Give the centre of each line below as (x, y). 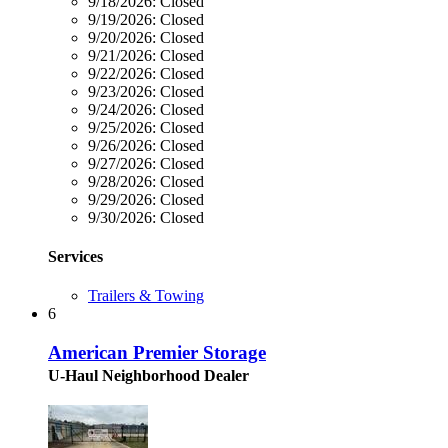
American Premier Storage (157, 352)
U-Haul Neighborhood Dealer (148, 375)
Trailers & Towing (146, 296)
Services (75, 256)
